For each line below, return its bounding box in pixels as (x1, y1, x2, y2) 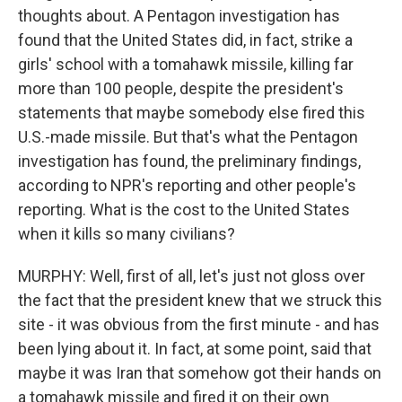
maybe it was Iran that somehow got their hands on (18, 363, 381, 382)
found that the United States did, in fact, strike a (18, 31, 353, 49)
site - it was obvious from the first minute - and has (18, 315, 380, 334)
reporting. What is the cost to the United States (18, 200, 350, 219)
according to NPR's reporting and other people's (18, 176, 356, 195)
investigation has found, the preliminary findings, (18, 152, 361, 170)
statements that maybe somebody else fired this (18, 103, 365, 122)
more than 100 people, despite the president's (18, 79, 344, 98)
